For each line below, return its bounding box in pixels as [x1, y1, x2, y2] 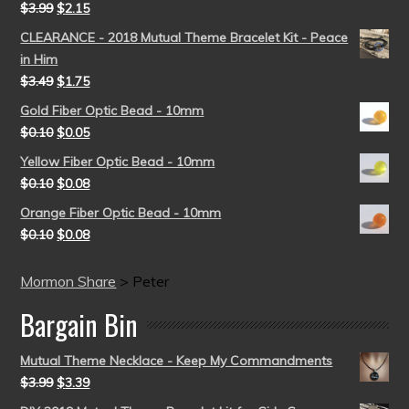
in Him [20, 51, 58, 68]
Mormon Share [20, 272, 117, 290]
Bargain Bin [20, 304, 139, 345]
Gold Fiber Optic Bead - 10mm [20, 102, 204, 119]
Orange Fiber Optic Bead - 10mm [20, 204, 222, 221]
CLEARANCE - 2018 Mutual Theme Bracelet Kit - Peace [20, 29, 349, 46]
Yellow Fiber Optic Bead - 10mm [20, 153, 215, 170]
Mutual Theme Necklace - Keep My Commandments [20, 352, 333, 369]
